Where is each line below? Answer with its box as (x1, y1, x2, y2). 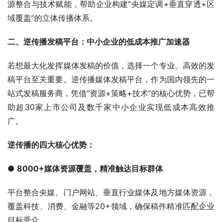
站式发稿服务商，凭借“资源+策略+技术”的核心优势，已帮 (7, 88, 215, 98)
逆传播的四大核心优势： (7, 139, 95, 150)
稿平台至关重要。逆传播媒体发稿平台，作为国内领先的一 (7, 74, 215, 84)
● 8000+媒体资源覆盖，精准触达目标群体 (7, 163, 163, 173)
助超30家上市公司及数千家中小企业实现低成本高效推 (7, 102, 215, 112)
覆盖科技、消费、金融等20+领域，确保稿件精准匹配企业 (7, 201, 215, 211)
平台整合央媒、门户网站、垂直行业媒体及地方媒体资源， (7, 187, 215, 197)
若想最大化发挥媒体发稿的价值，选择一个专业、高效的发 (7, 60, 215, 70)
